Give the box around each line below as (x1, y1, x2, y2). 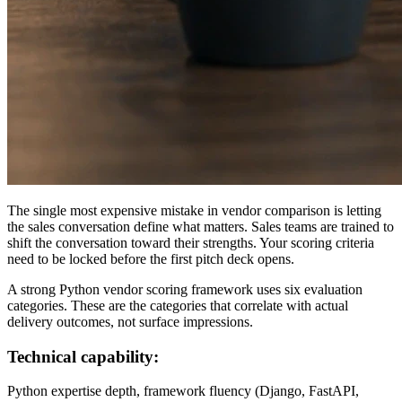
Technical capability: (7, 346, 159, 366)
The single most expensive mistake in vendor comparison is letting (7, 202, 381, 218)
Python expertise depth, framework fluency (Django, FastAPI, (7, 383, 359, 399)
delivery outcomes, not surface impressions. (7, 313, 253, 329)
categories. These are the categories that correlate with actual (7, 297, 348, 313)
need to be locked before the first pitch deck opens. (7, 250, 294, 267)
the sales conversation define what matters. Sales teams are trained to (7, 218, 394, 234)
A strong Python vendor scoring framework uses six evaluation (7, 281, 363, 297)
